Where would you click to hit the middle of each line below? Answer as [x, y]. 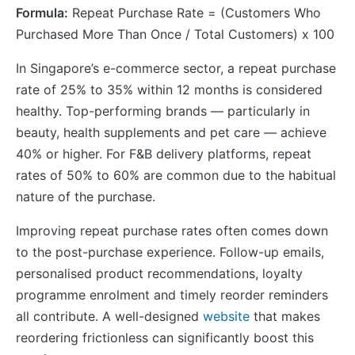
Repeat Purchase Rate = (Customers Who [195, 12]
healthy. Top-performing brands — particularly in [163, 111]
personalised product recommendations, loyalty [159, 273]
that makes [285, 316]
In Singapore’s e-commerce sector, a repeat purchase [176, 68]
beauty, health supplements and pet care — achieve [171, 132]
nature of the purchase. [86, 196]
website [226, 316]
